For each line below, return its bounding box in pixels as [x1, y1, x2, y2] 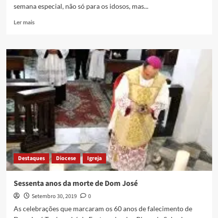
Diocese [55, 154, 76, 163]
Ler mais [13, 18, 35, 26]
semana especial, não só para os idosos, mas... [13, 2, 148, 11]
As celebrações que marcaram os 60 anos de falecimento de [13, 204, 192, 213]
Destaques [18, 154, 45, 163]
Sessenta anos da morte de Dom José [13, 178, 138, 189]
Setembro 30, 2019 [31, 192, 77, 201]
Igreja [87, 154, 102, 163]
